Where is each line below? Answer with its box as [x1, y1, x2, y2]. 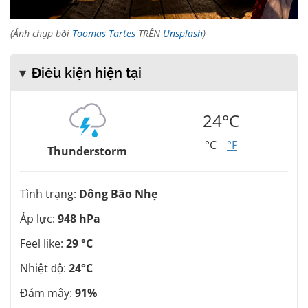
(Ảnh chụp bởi [10, 27, 72, 41]
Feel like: [20, 236, 66, 252]
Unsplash [163, 27, 203, 41]
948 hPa [58, 211, 100, 227]
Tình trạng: [20, 186, 79, 202]
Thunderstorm [47, 144, 127, 159]
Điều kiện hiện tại [32, 65, 142, 82]
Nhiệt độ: [20, 261, 69, 276]
